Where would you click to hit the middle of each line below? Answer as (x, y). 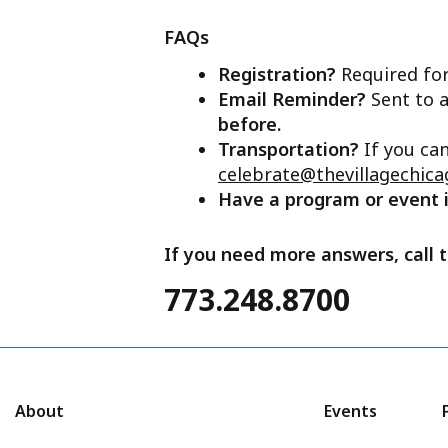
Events (351, 411)
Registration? (279, 74)
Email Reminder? (294, 99)
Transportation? (291, 149)
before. (249, 124)
